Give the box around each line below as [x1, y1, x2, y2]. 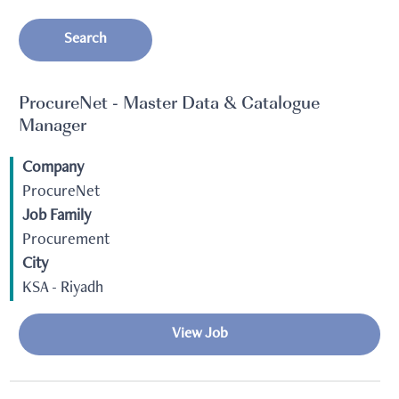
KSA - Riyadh [22, 280, 103, 297]
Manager [19, 117, 86, 136]
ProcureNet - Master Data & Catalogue [19, 94, 320, 114]
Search [64, 32, 107, 48]
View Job [171, 326, 228, 342]
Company [22, 159, 84, 176]
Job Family [22, 208, 91, 224]
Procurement [22, 232, 110, 248]
